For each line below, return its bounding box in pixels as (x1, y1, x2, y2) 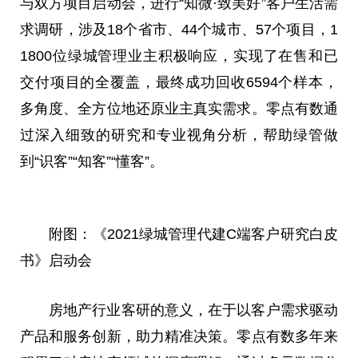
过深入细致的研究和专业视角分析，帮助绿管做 (20, 127, 338, 144)
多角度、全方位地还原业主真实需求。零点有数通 (20, 101, 338, 117)
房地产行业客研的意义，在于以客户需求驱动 (49, 301, 338, 318)
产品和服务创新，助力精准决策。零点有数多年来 (20, 328, 338, 344)
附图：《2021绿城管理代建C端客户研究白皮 (49, 225, 338, 242)
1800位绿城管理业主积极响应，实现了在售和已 (20, 48, 338, 65)
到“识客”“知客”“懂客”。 (20, 153, 164, 170)
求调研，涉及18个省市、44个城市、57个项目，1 (20, 22, 338, 38)
